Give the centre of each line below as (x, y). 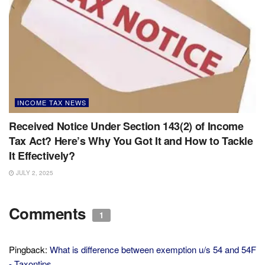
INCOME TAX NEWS (52, 103)
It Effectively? (42, 156)
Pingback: (29, 250)
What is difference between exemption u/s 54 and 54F (153, 250)
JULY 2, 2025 (34, 173)
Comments (49, 214)
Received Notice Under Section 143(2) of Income (126, 126)
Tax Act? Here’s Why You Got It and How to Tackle (131, 141)
